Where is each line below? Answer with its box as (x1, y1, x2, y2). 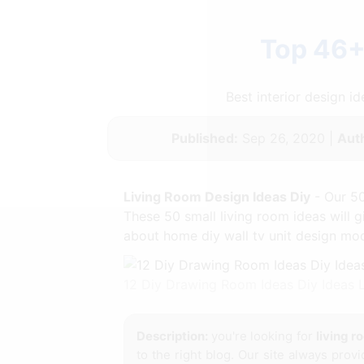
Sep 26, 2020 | (237, 129, 337, 146)
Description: (136, 327, 208, 344)
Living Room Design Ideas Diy (123, 188, 310, 205)
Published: (171, 129, 238, 146)
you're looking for (208, 327, 316, 344)
